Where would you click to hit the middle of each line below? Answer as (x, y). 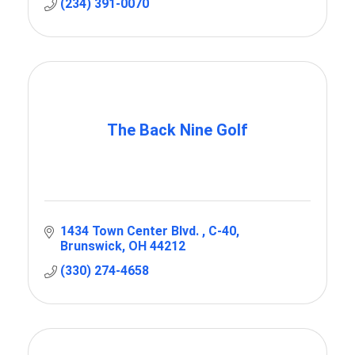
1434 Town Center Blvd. (131, 231)
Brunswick (91, 246)
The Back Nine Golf (177, 130)
